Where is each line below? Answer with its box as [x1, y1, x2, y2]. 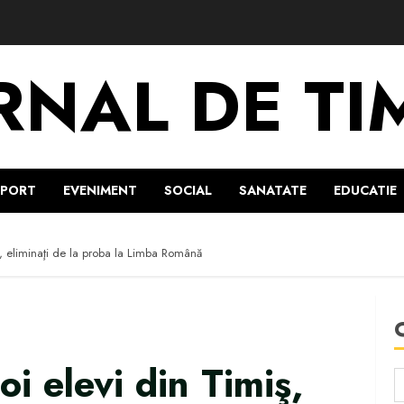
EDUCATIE [334, 181, 397, 199]
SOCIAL [164, 181, 212, 199]
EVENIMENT [63, 181, 137, 199]
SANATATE [239, 181, 307, 199]
